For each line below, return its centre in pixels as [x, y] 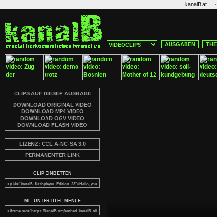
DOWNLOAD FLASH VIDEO [52, 125]
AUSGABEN [180, 44]
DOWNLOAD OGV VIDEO [52, 118]
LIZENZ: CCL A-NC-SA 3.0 [52, 144]
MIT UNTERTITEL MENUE [52, 201]
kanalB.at [196, 4]
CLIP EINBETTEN [52, 173]
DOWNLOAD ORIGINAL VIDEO [52, 105]
